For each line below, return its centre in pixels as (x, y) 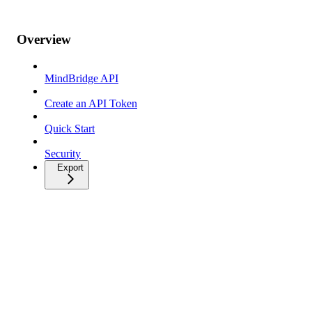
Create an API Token (91, 104)
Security (63, 154)
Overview (44, 39)
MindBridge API (81, 79)
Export (70, 168)
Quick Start (70, 129)
